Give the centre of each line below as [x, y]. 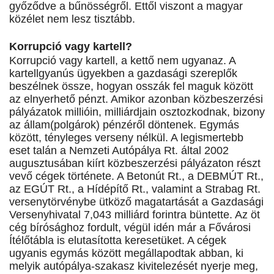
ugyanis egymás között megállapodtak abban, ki [126, 254]
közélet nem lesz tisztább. [72, 19]
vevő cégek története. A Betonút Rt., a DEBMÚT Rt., [136, 176]
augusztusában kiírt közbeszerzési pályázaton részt [135, 164]
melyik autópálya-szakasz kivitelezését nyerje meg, [134, 266]
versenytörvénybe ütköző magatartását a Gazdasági [136, 202]
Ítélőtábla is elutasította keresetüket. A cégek [118, 241]
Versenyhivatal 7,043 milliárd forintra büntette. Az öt [135, 215]
